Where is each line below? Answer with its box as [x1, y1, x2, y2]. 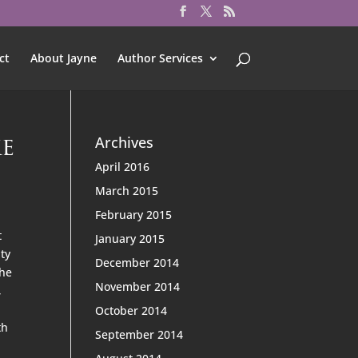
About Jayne [30, 50, 97, 66]
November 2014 [95, 279, 181, 294]
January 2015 [95, 231, 165, 246]
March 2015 [95, 183, 159, 198]
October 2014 [95, 303, 168, 318]
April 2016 [95, 159, 150, 174]
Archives [95, 133, 154, 152]
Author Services [117, 50, 203, 66]
